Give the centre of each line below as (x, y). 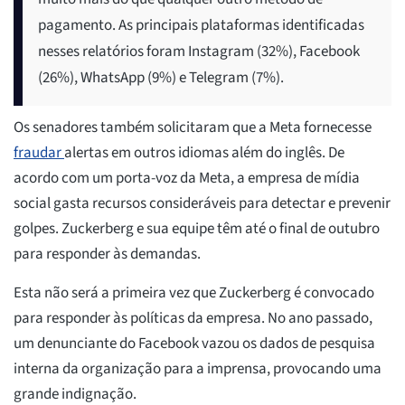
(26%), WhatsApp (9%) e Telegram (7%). (161, 77)
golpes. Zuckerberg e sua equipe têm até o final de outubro (197, 228)
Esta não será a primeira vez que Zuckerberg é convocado (194, 292)
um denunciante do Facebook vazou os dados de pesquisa (194, 343)
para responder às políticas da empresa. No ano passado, (193, 318)
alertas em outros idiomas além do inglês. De (204, 152)
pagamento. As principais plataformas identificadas (201, 25)
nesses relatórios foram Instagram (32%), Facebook (199, 51)
